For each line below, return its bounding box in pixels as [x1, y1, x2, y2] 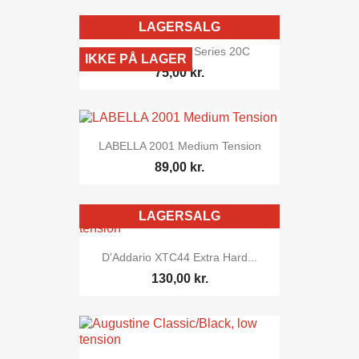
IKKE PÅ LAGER [85, 51, 187, 66]
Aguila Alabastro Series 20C [109, 44, 250, 58]
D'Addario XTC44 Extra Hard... [102, 250, 257, 264]
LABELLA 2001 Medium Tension [98, 139, 261, 153]
